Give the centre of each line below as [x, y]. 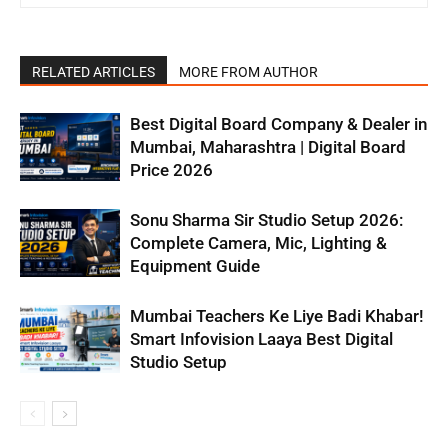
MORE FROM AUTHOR [248, 71]
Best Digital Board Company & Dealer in [278, 123]
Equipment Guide [195, 265]
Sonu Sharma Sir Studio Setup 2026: [266, 219]
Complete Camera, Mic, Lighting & [258, 242]
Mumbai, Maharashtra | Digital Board [268, 146]
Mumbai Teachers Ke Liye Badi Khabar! [277, 315]
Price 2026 [171, 169]
